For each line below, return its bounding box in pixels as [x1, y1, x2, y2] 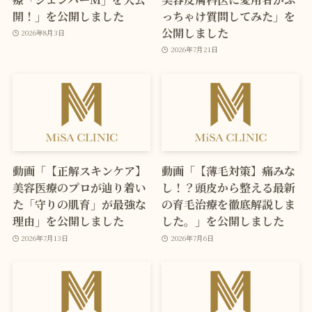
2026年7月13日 [21, 232, 69, 243]
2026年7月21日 [170, 44, 218, 55]
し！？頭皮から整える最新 [162, 179, 296, 196]
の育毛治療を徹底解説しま [162, 196, 296, 213]
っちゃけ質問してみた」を [162, 7, 296, 24]
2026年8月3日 [21, 27, 65, 38]
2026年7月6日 [170, 232, 214, 243]
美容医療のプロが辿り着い [12, 179, 146, 196]
